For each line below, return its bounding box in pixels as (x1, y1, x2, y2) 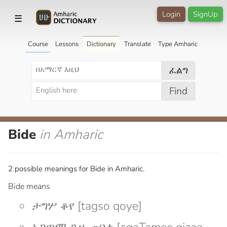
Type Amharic (158, 39, 198, 49)
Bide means (8, 180, 50, 192)
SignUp (193, 9, 218, 19)
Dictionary (86, 39, 116, 49)
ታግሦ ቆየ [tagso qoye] (32, 198, 142, 214)
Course (27, 39, 48, 49)
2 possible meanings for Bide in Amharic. (8, 163, 144, 174)
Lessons (55, 39, 79, 49)
